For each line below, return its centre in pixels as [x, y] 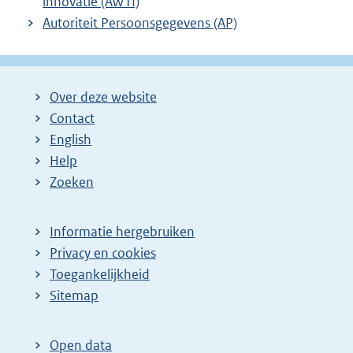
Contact [72, 119]
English [71, 140]
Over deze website [103, 97]
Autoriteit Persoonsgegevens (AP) [140, 22]
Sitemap [74, 296]
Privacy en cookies [103, 253]
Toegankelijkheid [100, 275]
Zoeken [72, 182]
